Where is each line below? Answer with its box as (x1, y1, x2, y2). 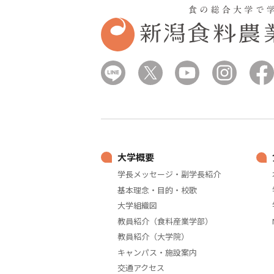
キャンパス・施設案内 (117, 246, 197, 258)
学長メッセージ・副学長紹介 (117, 168, 221, 180)
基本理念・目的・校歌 (117, 183, 197, 196)
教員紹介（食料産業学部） (117, 215, 213, 227)
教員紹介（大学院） (117, 231, 189, 243)
